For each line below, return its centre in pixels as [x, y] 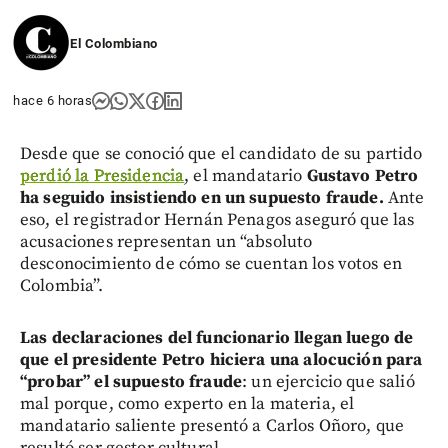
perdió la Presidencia [102, 175]
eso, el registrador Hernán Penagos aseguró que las [217, 219]
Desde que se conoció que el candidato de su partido [221, 153]
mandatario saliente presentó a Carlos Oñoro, [196, 425]
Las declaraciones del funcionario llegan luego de [217, 337]
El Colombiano [114, 43]
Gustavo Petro [362, 175]
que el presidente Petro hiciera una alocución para [221, 359]
